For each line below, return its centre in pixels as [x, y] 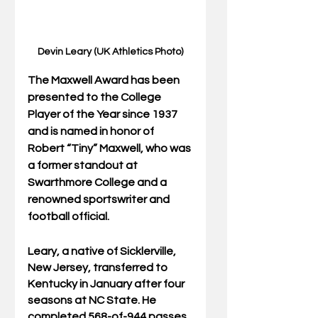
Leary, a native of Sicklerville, [103, 252]
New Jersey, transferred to [99, 268]
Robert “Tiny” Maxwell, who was [110, 149]
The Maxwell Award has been [105, 81]
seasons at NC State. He [93, 301]
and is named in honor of [92, 132]
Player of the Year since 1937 [104, 115]
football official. [68, 217]
